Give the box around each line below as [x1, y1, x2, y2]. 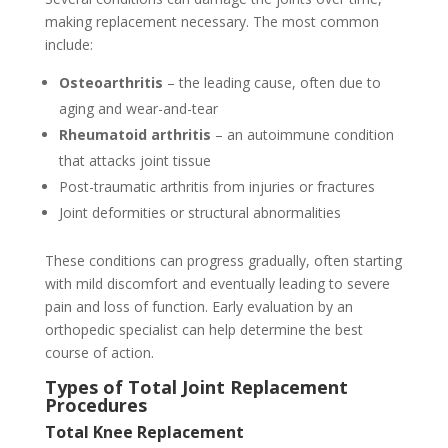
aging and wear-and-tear [58, 98, 218, 118]
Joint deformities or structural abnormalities [58, 202, 341, 222]
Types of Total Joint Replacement [44, 374, 348, 399]
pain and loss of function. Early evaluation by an [44, 296, 353, 316]
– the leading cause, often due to [162, 72, 381, 92]
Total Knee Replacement [44, 420, 244, 443]
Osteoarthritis [58, 72, 163, 92]
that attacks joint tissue [58, 150, 211, 170]
